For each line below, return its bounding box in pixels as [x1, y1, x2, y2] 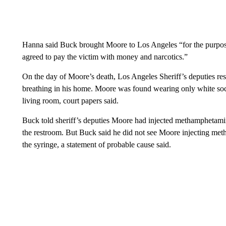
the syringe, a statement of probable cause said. [22, 140, 171, 149]
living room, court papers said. [22, 96, 119, 105]
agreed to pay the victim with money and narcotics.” [22, 52, 188, 61]
